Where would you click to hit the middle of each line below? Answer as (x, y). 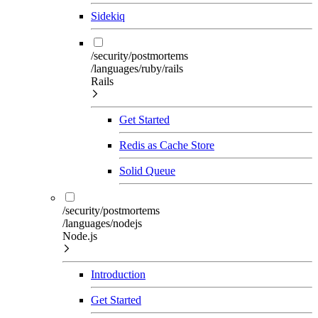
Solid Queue (147, 170)
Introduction (118, 274)
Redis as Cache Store (167, 145)
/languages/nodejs (102, 223)
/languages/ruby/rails (137, 68)
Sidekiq (108, 16)
